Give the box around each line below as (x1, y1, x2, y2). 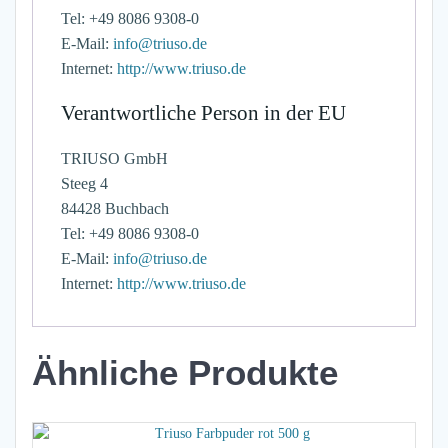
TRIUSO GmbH (61, 150, 168, 168)
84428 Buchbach (61, 200, 169, 218)
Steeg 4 (61, 175, 108, 193)
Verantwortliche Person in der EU (61, 101, 346, 126)
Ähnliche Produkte (32, 353, 338, 393)
